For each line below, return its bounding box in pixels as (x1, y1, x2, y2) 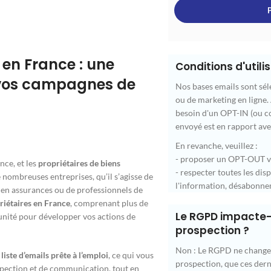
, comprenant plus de (70, 198, 148, 209)
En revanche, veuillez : (175, 140, 258, 151)
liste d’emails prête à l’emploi (1, 250, 108, 261)
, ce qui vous (108, 250, 154, 261)
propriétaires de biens (38, 158, 120, 169)
